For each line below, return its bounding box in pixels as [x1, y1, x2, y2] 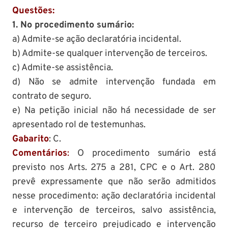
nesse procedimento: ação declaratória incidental [12, 190, 216, 202]
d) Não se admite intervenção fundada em [12, 76, 216, 88]
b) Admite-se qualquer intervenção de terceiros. [12, 47, 207, 60]
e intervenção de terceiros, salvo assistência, [12, 204, 216, 216]
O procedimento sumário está [69, 147, 216, 159]
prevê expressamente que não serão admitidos [12, 176, 216, 188]
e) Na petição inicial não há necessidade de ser [12, 104, 216, 117]
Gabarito [12, 133, 49, 145]
